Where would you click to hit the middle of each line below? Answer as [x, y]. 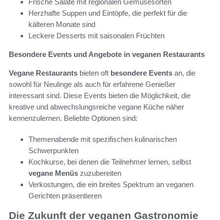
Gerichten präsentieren [65, 195]
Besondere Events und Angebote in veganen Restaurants [107, 54]
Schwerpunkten [54, 150]
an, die [184, 73]
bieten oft [94, 73]
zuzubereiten [100, 173]
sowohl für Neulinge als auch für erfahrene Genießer [92, 84]
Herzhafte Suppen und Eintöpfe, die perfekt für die [108, 13]
